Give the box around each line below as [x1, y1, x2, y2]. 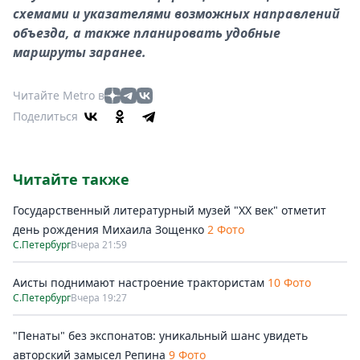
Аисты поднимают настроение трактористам [13, 275, 264, 290]
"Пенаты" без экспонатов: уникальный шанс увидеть [13, 328, 308, 343]
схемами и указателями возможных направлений [13, 5, 340, 22]
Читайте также [13, 170, 129, 189]
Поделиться [13, 108, 78, 124]
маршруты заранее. [13, 43, 146, 61]
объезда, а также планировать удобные [13, 24, 280, 42]
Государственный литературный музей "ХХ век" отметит [13, 202, 326, 218]
